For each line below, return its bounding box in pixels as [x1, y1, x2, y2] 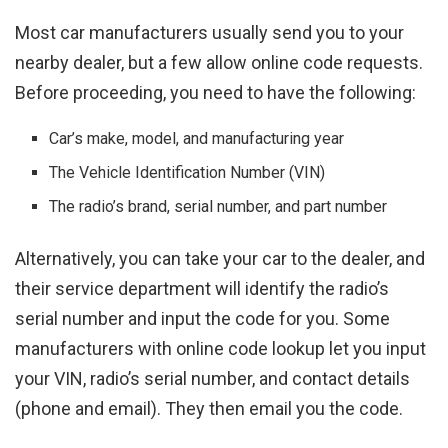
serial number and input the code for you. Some [15, 307, 390, 329]
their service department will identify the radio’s [15, 277, 389, 299]
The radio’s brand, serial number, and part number [49, 196, 388, 216]
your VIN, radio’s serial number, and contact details [15, 367, 410, 389]
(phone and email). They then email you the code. [15, 397, 403, 419]
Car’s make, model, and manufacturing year [49, 128, 345, 148]
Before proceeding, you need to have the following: [15, 81, 416, 103]
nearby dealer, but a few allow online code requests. [15, 51, 423, 73]
